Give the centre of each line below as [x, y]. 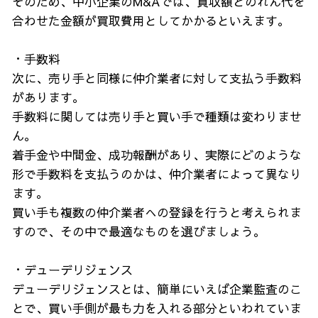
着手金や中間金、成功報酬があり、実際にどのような [157, 155]
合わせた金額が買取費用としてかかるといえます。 [151, 21]
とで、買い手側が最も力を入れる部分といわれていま [157, 308]
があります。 [48, 97]
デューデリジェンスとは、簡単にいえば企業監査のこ [157, 289]
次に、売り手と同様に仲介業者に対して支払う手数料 [157, 78]
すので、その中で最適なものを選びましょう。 [139, 231]
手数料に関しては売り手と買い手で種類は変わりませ [157, 116]
